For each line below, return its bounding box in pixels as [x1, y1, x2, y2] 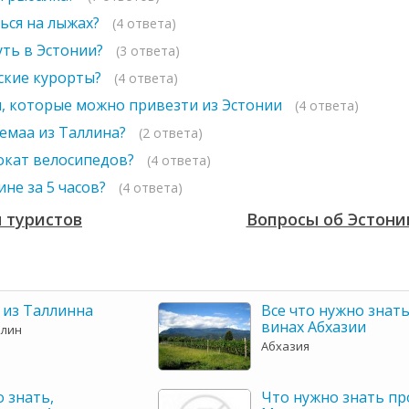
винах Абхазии [261, 317, 366, 337]
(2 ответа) [139, 124, 203, 142]
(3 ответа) [116, 42, 180, 59]
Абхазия [261, 338, 309, 354]
